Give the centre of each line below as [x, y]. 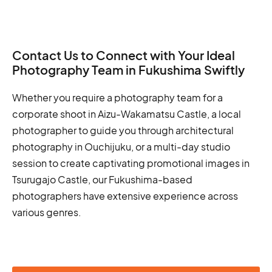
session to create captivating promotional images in [131, 163]
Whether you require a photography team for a [117, 97]
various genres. [47, 212]
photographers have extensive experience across [125, 196]
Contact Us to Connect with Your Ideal [124, 55]
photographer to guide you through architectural [123, 130]
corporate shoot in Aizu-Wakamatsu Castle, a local [127, 114]
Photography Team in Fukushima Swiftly [128, 70]
